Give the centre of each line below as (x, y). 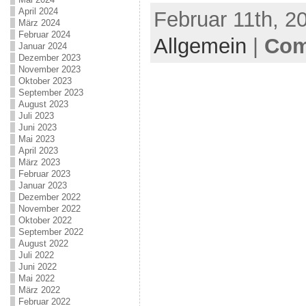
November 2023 (49, 69)
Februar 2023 (44, 174)
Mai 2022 (36, 278)
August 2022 (43, 244)
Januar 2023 (42, 185)
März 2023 (39, 162)
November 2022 (49, 209)
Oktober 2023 (45, 81)
